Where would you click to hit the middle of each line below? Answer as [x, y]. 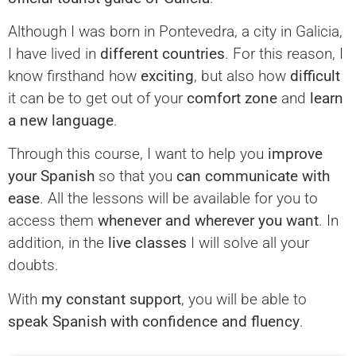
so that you [135, 176]
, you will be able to [244, 299]
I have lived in [54, 54]
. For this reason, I [284, 54]
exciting [167, 76]
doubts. [33, 265]
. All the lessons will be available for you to [179, 199]
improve [295, 154]
